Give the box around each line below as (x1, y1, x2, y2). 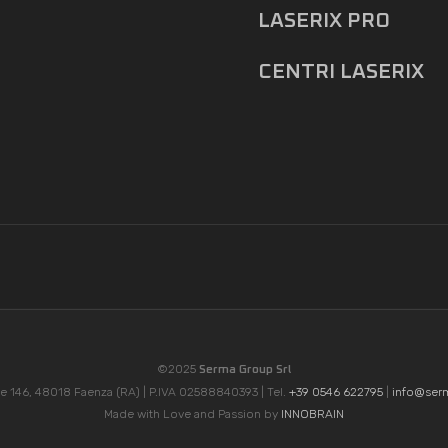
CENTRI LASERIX (257, 60, 424, 82)
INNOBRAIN (281, 407, 344, 421)
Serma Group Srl (199, 364, 291, 376)
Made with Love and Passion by (104, 407, 281, 421)
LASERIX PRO (257, 9, 390, 31)
